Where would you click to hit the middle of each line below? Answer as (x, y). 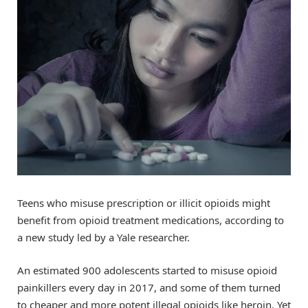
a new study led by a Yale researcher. (103, 237)
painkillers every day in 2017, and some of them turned (149, 287)
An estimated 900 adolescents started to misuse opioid (147, 270)
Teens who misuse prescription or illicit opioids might (144, 202)
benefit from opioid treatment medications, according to (151, 220)
